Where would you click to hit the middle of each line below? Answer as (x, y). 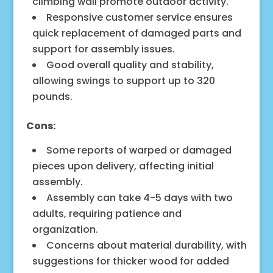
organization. (65, 229)
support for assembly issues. (103, 49)
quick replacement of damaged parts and (136, 33)
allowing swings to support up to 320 (123, 80)
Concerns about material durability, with (146, 245)
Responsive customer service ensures (139, 17)
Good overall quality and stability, (130, 65)
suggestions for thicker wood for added (130, 261)
